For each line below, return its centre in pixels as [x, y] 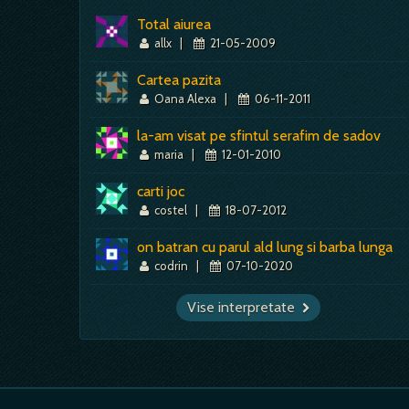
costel [171, 210]
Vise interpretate [250, 307]
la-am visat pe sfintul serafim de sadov [259, 136]
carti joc [161, 191]
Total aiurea [174, 24]
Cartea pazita [179, 80]
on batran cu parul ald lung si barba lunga [265, 247]
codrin [172, 266]
